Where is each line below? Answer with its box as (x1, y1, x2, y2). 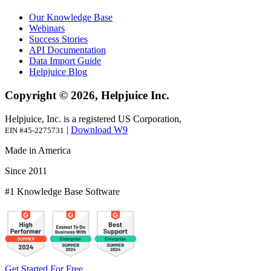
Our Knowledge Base (29, 12, 113, 23)
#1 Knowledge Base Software (5, 186, 120, 197)
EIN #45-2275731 (5, 125, 64, 135)
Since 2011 (5, 165, 47, 176)
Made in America (5, 145, 71, 155)
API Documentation (29, 45, 106, 56)
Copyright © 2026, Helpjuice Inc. (5, 88, 169, 102)
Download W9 (71, 124, 128, 135)
